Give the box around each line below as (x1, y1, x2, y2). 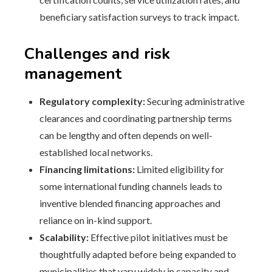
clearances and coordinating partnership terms (39, 112, 232, 124)
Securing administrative (145, 95, 245, 107)
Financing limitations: (39, 163, 135, 175)
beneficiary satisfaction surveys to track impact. (39, 11, 239, 22)
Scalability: (39, 231, 89, 243)
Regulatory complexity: (39, 95, 145, 107)
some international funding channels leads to (39, 180, 222, 192)
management (24, 63, 121, 84)
